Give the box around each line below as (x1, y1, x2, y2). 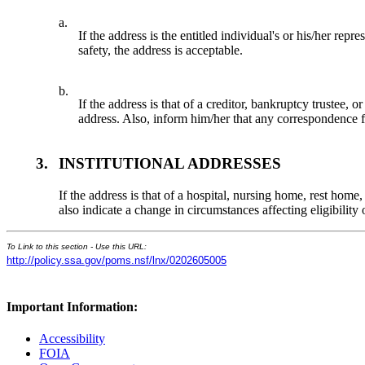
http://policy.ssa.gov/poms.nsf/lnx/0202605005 (7, 253, 226, 266)
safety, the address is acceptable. (78, 43, 244, 58)
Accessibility (39, 332, 105, 346)
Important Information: (7, 299, 138, 314)
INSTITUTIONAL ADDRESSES (59, 154, 282, 172)
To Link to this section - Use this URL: (7, 241, 147, 251)
